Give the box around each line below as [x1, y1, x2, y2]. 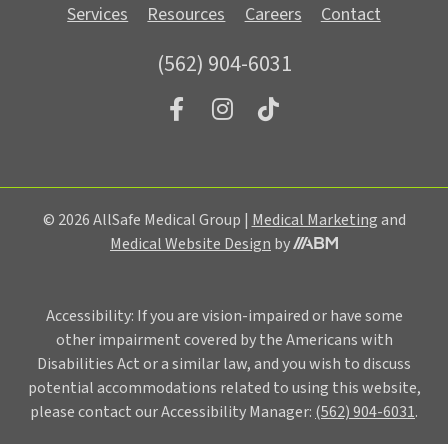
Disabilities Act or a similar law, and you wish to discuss [37, 352, 411, 375]
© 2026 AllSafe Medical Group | [42, 208, 252, 231]
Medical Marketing [251, 208, 378, 231]
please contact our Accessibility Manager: [30, 400, 315, 423]
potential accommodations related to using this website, [27, 376, 421, 399]
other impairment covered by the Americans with [55, 328, 393, 351]
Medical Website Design [110, 232, 271, 255]
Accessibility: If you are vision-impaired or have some [45, 304, 403, 327]
